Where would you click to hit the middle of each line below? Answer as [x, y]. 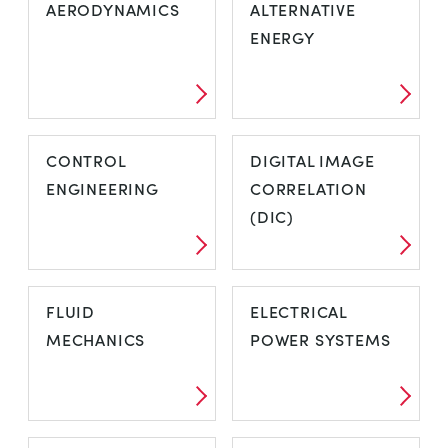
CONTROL [86, 160]
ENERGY [282, 37]
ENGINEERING [102, 188]
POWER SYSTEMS [320, 339]
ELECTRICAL [299, 311]
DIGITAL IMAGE [312, 160]
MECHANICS [96, 339]
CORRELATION [308, 188]
